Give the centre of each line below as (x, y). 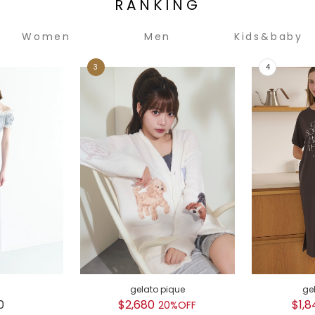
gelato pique (157, 290)
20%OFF (178, 306)
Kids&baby (269, 36)
